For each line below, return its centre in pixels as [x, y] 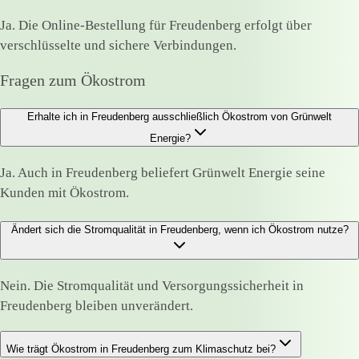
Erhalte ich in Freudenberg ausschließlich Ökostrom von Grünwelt [179, 116]
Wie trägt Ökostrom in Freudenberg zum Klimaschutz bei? [141, 349]
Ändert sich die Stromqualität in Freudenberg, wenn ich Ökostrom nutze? [179, 229]
